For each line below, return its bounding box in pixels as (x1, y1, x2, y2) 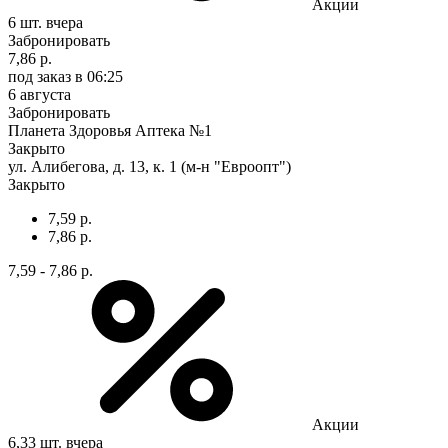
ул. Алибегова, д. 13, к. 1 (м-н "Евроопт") (8, 157, 291, 175)
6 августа (8, 85, 71, 103)
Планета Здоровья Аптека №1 (8, 121, 212, 139)
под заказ (8, 67, 71, 85)
